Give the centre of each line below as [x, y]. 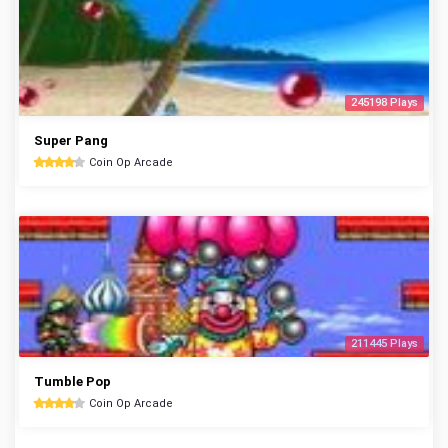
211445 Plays [384, 343]
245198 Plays [384, 102]
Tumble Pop [72, 381]
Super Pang [71, 140]
